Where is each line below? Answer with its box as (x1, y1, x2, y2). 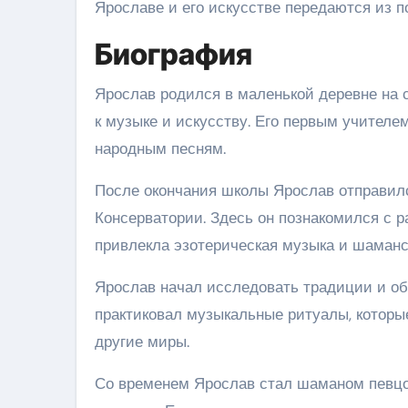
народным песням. (95, 138, 226, 158)
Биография (95, 36, 252, 72)
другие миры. (95, 331, 189, 352)
